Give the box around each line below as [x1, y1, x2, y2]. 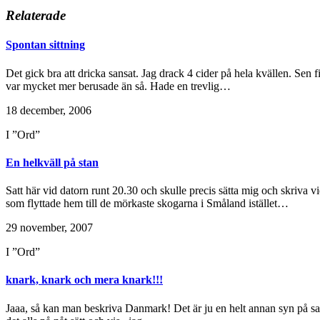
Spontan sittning [6, 39, 85, 51]
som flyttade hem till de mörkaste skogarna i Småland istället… [6, 197, 289, 210]
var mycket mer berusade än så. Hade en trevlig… [6, 79, 231, 92]
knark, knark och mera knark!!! [6, 274, 163, 286]
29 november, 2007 [6, 221, 93, 234]
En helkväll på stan [6, 156, 99, 169]
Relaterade [6, 7, 66, 23]
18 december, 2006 [6, 104, 91, 116]
